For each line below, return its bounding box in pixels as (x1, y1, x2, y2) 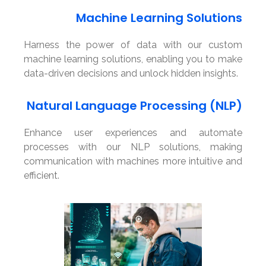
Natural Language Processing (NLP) (27, 97, 242, 114)
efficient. (24, 169, 59, 181)
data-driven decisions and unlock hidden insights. (24, 68, 238, 80)
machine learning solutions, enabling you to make (24, 53, 242, 65)
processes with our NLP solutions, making (24, 141, 242, 153)
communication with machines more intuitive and (24, 155, 242, 167)
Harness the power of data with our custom (24, 39, 242, 51)
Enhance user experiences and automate (24, 126, 242, 138)
